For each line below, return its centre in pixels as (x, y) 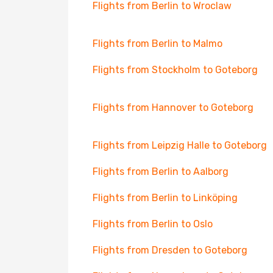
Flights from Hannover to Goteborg (173, 108)
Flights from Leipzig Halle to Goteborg (180, 145)
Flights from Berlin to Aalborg (161, 172)
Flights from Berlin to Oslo (153, 224)
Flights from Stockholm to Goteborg (175, 70)
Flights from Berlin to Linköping (165, 198)
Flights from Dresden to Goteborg (170, 250)
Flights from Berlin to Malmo (158, 44)
